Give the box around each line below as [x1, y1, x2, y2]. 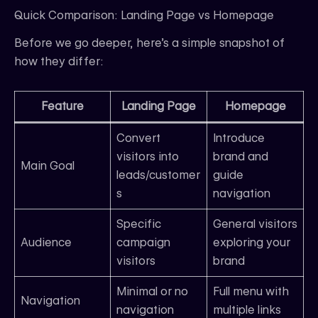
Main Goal [21, 159, 75, 173]
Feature [41, 99, 84, 114]
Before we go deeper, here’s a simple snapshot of [14, 36, 285, 50]
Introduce [213, 131, 265, 146]
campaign [116, 236, 170, 250]
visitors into [116, 150, 179, 164]
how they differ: [14, 55, 104, 69]
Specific [116, 217, 161, 231]
